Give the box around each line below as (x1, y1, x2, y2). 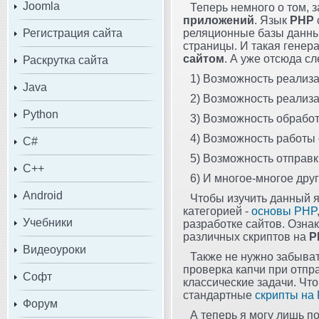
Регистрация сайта (23, 26, 122, 39)
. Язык (254, 14, 290, 26)
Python (23, 108, 58, 120)
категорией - (183, 204, 251, 217)
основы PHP (251, 204, 317, 217)
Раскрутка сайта (23, 53, 108, 66)
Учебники (23, 216, 73, 229)
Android (23, 189, 63, 202)
